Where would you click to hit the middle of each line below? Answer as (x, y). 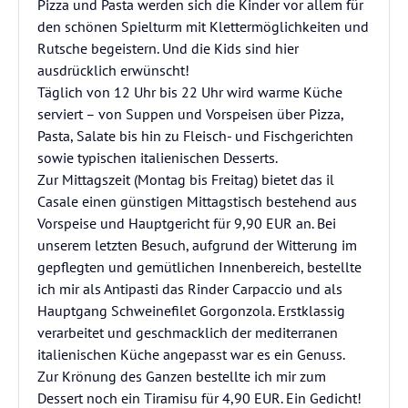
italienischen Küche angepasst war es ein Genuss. (191, 354)
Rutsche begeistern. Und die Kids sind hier (168, 48)
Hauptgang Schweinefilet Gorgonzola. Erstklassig (191, 311)
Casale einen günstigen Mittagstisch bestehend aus (197, 201)
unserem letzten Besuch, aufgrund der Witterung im (197, 245)
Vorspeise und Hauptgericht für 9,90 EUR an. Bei (187, 223)
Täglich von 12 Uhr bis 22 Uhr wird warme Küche (190, 92)
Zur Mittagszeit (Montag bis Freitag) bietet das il (186, 179)
